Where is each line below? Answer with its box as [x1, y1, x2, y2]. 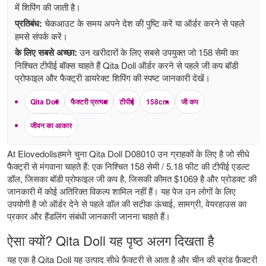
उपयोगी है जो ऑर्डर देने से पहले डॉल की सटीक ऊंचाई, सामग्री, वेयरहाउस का [7, 197, 246, 210]
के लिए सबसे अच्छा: [15, 45, 77, 59]
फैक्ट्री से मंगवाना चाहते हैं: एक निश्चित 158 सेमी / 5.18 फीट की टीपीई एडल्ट [7, 159, 250, 172]
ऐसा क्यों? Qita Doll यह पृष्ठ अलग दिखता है [7, 230, 214, 249]
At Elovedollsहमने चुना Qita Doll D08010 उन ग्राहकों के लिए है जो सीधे [7, 147, 249, 160]
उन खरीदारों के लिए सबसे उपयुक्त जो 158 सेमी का [77, 45, 238, 58]
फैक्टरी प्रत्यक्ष [71, 96, 107, 107]
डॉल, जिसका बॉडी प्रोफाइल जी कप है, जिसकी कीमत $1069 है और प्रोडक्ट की [7, 172, 256, 185]
